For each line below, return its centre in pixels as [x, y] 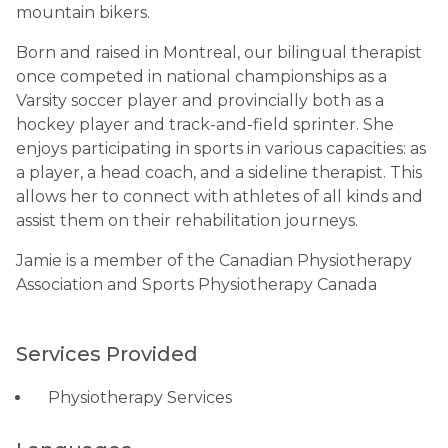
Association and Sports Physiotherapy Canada [196, 284]
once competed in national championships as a [201, 76]
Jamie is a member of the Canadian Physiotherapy [214, 260]
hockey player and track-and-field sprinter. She [205, 124]
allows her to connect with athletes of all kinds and [219, 196]
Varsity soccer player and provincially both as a [200, 100]
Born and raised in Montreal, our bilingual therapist [219, 52]
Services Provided [107, 354]
